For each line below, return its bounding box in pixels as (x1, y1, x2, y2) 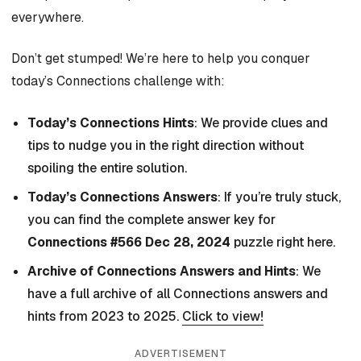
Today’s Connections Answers (27, 188, 218, 205)
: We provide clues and (194, 114, 328, 131)
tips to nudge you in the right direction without (27, 136, 304, 154)
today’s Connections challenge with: (11, 73, 225, 90)
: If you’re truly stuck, (218, 188, 341, 205)
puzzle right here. (230, 233, 335, 251)
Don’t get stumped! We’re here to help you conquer (11, 50, 310, 68)
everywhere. (11, 8, 84, 26)
